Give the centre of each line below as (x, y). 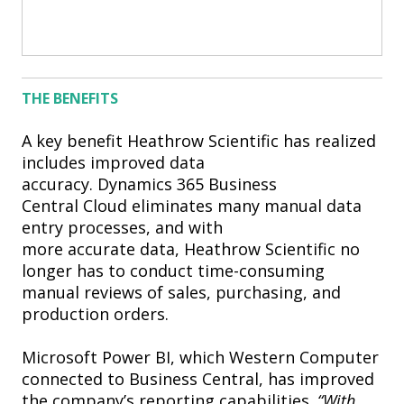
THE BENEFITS (70, 99)
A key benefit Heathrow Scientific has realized (199, 141)
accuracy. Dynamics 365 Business (149, 184)
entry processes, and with (122, 228)
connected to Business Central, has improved (198, 379)
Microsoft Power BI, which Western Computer (200, 358)
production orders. (95, 314)
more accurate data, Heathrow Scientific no (191, 249)
